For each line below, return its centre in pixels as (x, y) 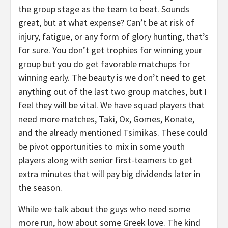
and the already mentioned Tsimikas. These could (113, 133)
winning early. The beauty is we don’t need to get (112, 78)
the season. (40, 188)
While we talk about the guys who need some (104, 209)
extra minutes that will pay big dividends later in (109, 174)
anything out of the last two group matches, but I (112, 91)
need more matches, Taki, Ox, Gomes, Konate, (106, 119)
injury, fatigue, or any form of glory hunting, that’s (113, 36)
